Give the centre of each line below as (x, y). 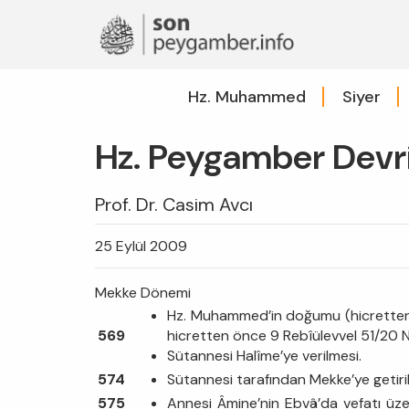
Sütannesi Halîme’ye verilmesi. (264, 355)
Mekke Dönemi (143, 292)
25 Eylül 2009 (141, 246)
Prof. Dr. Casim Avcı (174, 204)
